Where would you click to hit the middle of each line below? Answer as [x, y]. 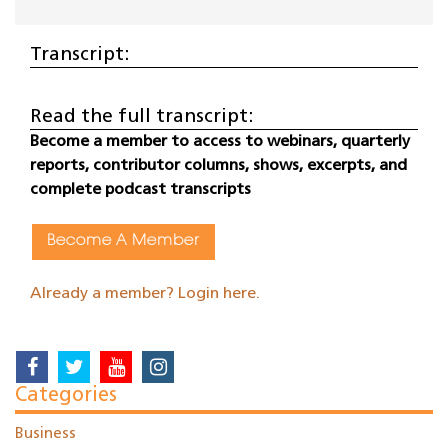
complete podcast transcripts [140, 190]
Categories [66, 396]
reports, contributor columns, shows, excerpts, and [218, 166]
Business [45, 435]
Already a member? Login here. [145, 294]
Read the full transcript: [141, 118]
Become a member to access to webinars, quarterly [220, 142]
